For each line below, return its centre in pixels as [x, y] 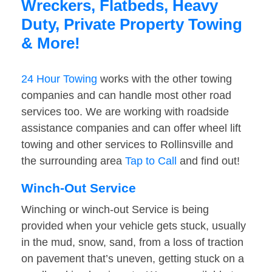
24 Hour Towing [59, 79]
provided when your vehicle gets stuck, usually [134, 226]
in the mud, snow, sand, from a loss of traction [132, 243]
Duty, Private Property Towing [132, 25]
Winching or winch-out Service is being [115, 210]
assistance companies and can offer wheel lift [131, 128]
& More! [51, 43]
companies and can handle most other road [126, 96]
